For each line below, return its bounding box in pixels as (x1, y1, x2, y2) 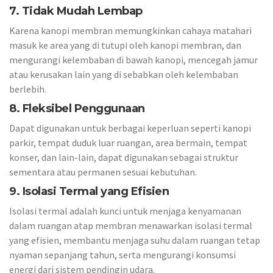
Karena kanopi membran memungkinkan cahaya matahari (9, 24, 252, 37)
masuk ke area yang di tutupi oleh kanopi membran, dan (9, 39, 241, 51)
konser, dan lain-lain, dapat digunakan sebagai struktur (9, 151, 238, 163)
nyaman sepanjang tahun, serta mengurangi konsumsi (9, 249, 236, 261)
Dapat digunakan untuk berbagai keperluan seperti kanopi (9, 122, 251, 134)
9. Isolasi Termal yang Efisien (9, 184, 169, 198)
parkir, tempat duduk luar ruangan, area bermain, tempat (9, 136, 247, 149)
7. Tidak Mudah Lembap (9, 4, 143, 18)
